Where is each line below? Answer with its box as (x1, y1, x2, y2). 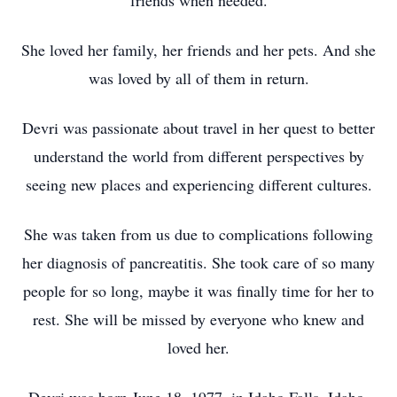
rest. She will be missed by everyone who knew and (33, 308, 364, 330)
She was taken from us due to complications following (24, 223, 373, 245)
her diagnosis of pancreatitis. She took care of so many (22, 252, 375, 273)
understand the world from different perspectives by (33, 145, 364, 167)
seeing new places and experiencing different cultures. (25, 174, 372, 195)
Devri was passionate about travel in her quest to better (22, 117, 375, 138)
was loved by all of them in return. (88, 67, 309, 89)
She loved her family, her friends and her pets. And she (21, 39, 376, 60)
